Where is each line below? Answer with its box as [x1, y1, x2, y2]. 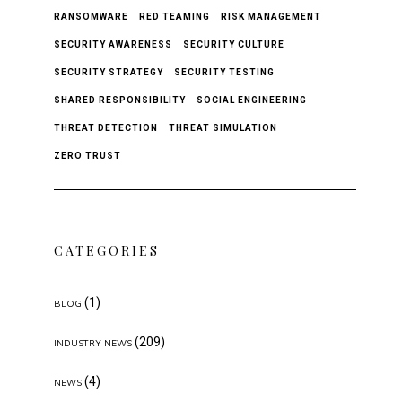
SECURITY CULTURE [182, 39, 284, 49]
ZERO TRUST [53, 150, 121, 161]
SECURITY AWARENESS [53, 39, 172, 49]
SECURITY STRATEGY [53, 66, 163, 77]
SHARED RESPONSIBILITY [53, 94, 186, 105]
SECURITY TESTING [173, 66, 275, 77]
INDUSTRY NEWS [53, 336, 132, 349]
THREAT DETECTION [53, 122, 158, 133]
